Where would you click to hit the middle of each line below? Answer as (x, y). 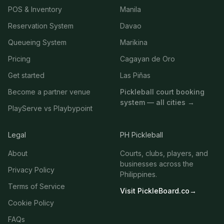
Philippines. (138, 174)
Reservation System (41, 26)
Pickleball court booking (162, 92)
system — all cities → (157, 102)
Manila (130, 9)
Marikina (134, 42)
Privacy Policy (31, 170)
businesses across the (157, 164)
